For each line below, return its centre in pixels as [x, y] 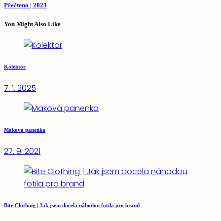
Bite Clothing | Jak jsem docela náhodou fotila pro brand [72, 205]
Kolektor [15, 66]
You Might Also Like [32, 24]
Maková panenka [25, 129]
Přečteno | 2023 [25, 5]
